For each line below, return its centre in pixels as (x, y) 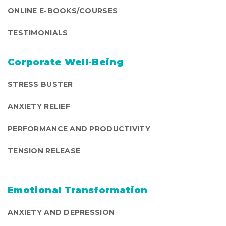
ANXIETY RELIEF (39, 107)
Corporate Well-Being (66, 62)
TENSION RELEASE (44, 151)
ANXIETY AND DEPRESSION (61, 213)
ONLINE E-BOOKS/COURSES (63, 11)
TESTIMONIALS (38, 33)
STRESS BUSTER (40, 84)
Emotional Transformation (78, 190)
